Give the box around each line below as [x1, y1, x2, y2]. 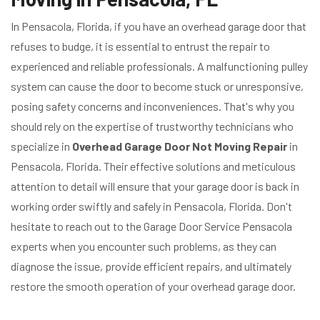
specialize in [11, 139, 72, 154]
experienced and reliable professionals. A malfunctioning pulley [11, 59, 308, 74]
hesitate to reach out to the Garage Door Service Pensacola [11, 219, 292, 234]
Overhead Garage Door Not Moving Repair [72, 139, 289, 154]
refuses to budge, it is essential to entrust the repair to [11, 39, 270, 54]
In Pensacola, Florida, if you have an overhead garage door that [11, 19, 306, 34]
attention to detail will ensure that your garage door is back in [11, 179, 299, 194]
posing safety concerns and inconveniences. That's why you [11, 99, 294, 114]
